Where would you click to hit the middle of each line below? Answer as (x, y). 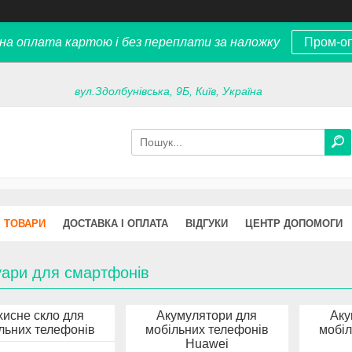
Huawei (207, 343)
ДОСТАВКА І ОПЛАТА (115, 223)
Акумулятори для (207, 315)
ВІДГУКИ (207, 223)
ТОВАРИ (25, 223)
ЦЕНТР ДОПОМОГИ (294, 223)
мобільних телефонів (207, 329)
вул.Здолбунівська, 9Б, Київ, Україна (169, 92)
